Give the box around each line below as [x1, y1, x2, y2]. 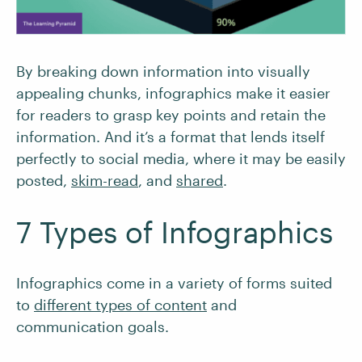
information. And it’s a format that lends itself [16, 128, 325, 146]
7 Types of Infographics [16, 215, 333, 250]
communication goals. [16, 318, 169, 336]
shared [176, 171, 223, 190]
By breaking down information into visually [16, 62, 310, 81]
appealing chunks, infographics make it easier [16, 84, 330, 103]
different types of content [34, 296, 207, 314]
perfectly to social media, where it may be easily [16, 149, 346, 168]
